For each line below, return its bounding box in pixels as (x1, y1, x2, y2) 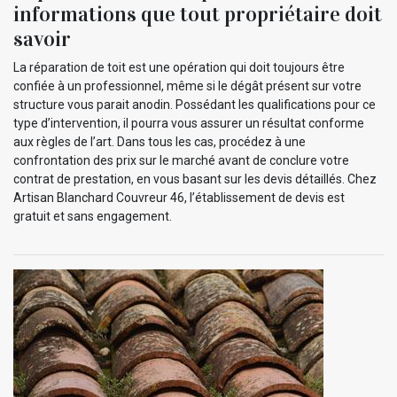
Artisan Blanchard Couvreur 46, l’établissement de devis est (13, 190, 345, 205)
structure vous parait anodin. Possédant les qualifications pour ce (13, 97, 376, 112)
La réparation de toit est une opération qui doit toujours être (13, 59, 345, 74)
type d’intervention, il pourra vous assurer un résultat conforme (13, 115, 364, 130)
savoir (13, 25, 71, 52)
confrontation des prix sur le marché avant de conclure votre (13, 152, 349, 167)
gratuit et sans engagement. (13, 208, 172, 223)
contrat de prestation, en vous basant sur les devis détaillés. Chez (13, 171, 377, 186)
